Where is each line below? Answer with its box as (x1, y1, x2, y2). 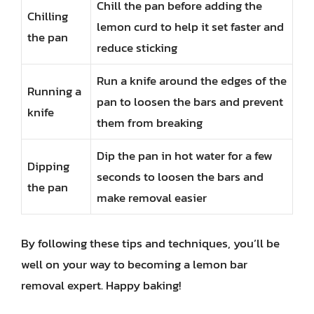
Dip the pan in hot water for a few (97, 146, 273, 165)
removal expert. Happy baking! (21, 275, 181, 294)
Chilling (27, 7, 68, 25)
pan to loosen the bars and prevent (97, 93, 283, 111)
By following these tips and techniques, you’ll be (21, 233, 280, 252)
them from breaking (97, 114, 203, 132)
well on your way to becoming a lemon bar (21, 254, 247, 273)
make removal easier (97, 189, 207, 207)
